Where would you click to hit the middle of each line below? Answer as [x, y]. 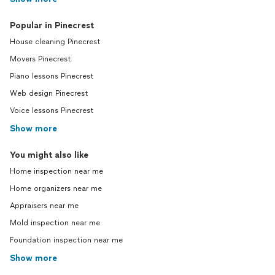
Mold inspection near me [55, 223]
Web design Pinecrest [49, 94]
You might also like [49, 155]
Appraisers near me [44, 206]
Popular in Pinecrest [52, 26]
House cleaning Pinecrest [55, 42]
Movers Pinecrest [41, 59]
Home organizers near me [56, 189]
